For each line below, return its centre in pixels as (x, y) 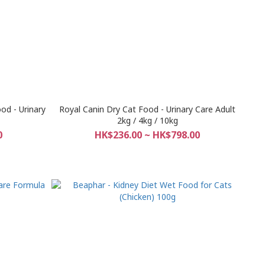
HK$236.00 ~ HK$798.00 (148, 135)
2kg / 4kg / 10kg (147, 120)
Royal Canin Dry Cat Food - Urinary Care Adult (148, 109)
